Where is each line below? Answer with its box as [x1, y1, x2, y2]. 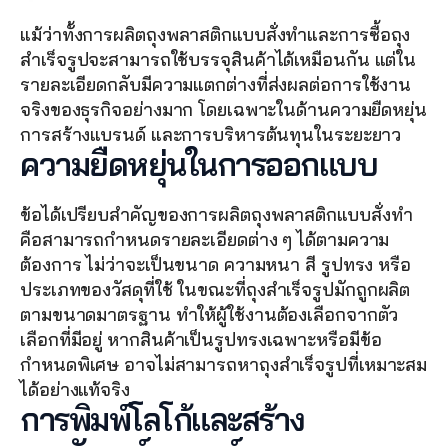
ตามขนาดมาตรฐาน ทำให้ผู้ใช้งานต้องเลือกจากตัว [20, 302, 399, 326]
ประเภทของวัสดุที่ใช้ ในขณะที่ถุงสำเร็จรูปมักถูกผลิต [20, 277, 411, 301]
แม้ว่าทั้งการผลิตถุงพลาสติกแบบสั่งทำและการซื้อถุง [20, 22, 411, 46]
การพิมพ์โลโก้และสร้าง [20, 398, 305, 439]
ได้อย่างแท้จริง [20, 377, 130, 401]
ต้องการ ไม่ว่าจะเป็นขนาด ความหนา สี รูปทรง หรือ [20, 252, 411, 276]
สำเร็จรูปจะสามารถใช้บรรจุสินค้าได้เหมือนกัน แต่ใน [20, 47, 417, 71]
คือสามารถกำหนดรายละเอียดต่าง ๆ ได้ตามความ [20, 227, 390, 251]
